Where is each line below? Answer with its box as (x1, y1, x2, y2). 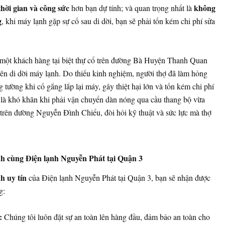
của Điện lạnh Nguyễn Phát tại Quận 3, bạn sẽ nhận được (26, 172, 210, 183)
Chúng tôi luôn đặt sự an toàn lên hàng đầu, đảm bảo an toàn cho (2, 211, 210, 222)
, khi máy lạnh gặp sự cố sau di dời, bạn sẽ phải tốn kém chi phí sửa (1, 16, 215, 27)
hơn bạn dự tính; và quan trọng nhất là (69, 3, 194, 14)
